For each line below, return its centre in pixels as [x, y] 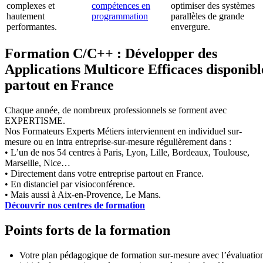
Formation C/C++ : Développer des [111, 54]
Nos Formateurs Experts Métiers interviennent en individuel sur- [123, 131]
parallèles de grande [208, 16]
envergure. [190, 27]
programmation [120, 16]
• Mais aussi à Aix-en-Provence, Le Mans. [83, 195]
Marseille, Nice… [38, 163]
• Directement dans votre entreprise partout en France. [104, 174]
